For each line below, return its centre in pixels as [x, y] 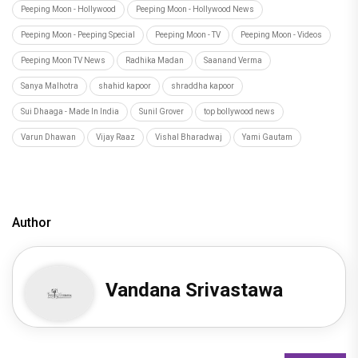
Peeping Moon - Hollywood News [195, 10]
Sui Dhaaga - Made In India [70, 112]
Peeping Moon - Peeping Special [78, 35]
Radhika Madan [155, 61]
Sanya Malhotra [50, 86]
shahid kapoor [125, 86]
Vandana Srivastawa [195, 290]
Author [32, 223]
